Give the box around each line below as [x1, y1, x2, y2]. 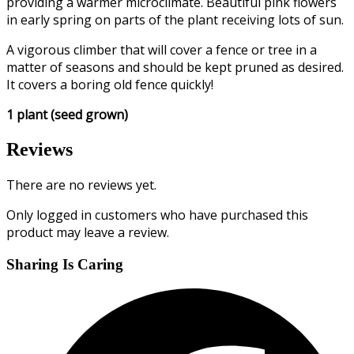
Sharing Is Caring [6, 255, 123, 273]
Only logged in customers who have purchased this [6, 206, 308, 224]
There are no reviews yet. [6, 176, 156, 194]
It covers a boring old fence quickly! [6, 76, 213, 94]
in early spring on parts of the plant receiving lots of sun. [6, 11, 344, 29]
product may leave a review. [6, 224, 169, 242]
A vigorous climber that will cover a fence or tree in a [6, 41, 317, 59]
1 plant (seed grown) [6, 106, 128, 124]
